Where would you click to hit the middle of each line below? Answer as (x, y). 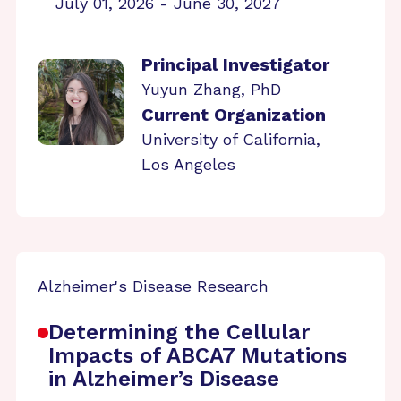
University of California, (231, 139)
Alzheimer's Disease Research (153, 286)
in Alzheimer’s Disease (164, 379)
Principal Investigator (235, 64)
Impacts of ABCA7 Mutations (198, 355)
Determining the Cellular (179, 332)
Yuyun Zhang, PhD (211, 89)
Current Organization (234, 115)
